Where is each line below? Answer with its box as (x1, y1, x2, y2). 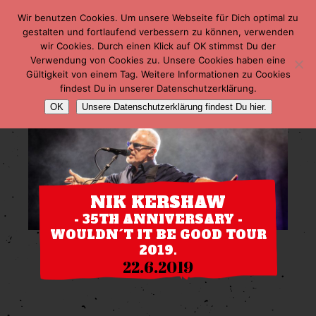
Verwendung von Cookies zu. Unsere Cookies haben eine (30, 54, 286, 66)
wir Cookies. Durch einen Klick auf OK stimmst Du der (40, 40, 276, 51)
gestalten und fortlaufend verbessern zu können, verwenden (22, 26, 294, 37)
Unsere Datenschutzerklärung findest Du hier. (81, 102, 267, 112)
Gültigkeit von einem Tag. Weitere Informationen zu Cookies (25, 68, 291, 80)
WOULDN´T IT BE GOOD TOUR (49, 226, 267, 243)
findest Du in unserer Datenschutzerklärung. (59, 83, 257, 94)
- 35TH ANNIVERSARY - (73, 210, 243, 228)
